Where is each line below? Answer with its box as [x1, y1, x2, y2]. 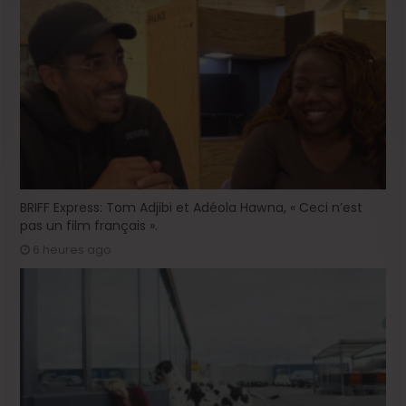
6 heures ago [33, 241, 112, 259]
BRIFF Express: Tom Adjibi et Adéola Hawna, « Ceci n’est [20, 198, 363, 217]
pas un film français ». [20, 217, 159, 236]
